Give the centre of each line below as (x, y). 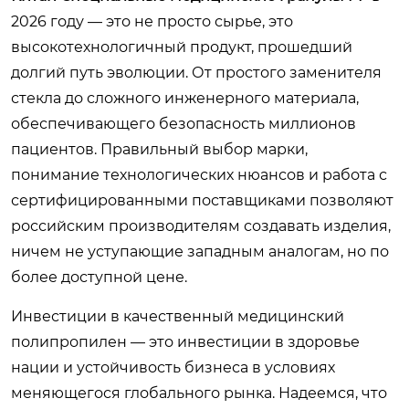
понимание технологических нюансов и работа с (199, 174)
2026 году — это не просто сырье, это (152, 21)
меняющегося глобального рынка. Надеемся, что (199, 393)
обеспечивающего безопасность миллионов (184, 123)
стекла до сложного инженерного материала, (185, 98)
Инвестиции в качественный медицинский (178, 316)
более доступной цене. (99, 277)
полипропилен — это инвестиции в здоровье (185, 341)
